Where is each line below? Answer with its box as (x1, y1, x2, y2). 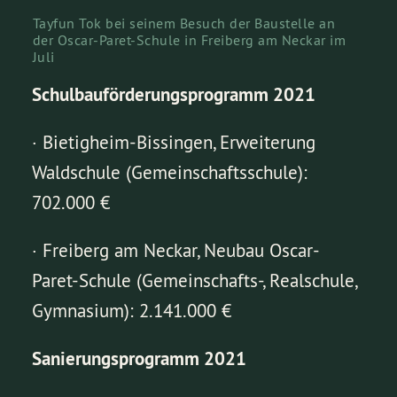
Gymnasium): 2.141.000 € (32, 298, 232, 323)
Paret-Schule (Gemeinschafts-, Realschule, (32, 268, 357, 292)
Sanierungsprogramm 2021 (32, 346, 247, 370)
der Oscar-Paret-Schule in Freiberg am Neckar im (32, 30, 346, 49)
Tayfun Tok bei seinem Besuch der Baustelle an (32, 13, 336, 32)
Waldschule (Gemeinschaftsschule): (32, 160, 308, 184)
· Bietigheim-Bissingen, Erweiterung (32, 129, 316, 154)
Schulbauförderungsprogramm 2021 (32, 82, 316, 106)
